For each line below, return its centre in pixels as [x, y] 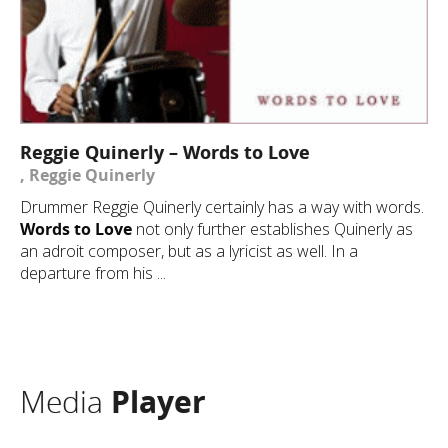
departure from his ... [93, 273]
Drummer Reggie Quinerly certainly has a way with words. [222, 207]
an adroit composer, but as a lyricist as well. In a [189, 251]
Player [158, 401]
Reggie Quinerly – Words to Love [165, 152]
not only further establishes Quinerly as [272, 229]
